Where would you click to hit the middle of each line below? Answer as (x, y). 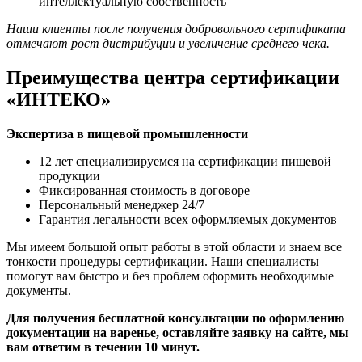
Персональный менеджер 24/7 (122, 204)
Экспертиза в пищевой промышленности (127, 133)
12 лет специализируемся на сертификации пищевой (185, 161)
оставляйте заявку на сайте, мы (256, 332)
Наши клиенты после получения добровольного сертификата (176, 28)
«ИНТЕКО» (59, 99)
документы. (39, 290)
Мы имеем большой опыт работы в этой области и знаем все (174, 246)
